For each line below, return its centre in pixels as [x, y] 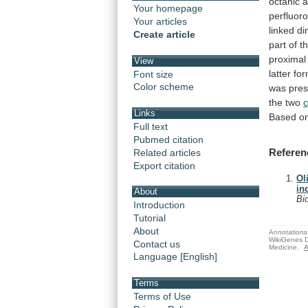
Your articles [160, 22]
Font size [153, 74]
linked [282, 30]
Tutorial [150, 218]
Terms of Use [162, 296]
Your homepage [168, 9]
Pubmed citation [168, 139]
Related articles [167, 152]
